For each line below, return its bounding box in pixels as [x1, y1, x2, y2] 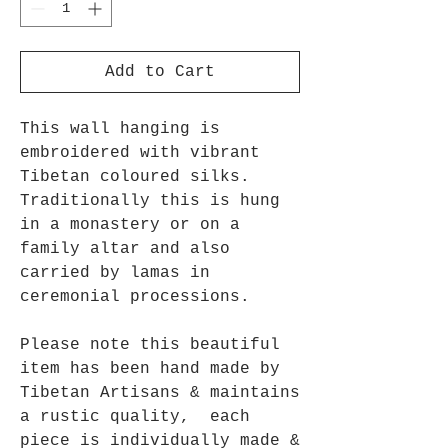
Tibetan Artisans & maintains [20, 384, 300, 402]
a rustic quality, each [20, 408, 250, 426]
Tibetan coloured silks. [20, 168, 250, 186]
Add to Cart [105, 63, 215, 81]
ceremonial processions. [20, 288, 250, 306]
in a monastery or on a [20, 216, 240, 234]
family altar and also [20, 240, 230, 258]
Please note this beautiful [20, 336, 280, 354]
